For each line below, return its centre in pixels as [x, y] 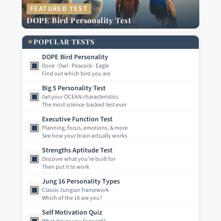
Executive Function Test [77, 120]
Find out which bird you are [76, 74]
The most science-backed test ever [84, 105]
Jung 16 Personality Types [81, 182]
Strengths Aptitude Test [77, 151]
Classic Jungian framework [75, 190]
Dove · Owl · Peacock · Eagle [75, 66]
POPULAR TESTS [64, 42]
